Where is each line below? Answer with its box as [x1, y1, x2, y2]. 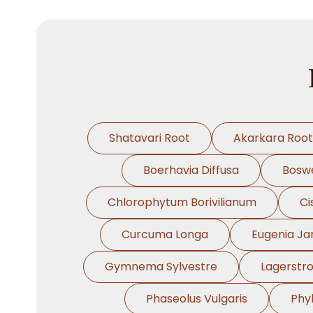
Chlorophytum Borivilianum [107, 194, 256, 210]
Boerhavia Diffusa [143, 162, 239, 178]
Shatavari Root [108, 130, 190, 146]
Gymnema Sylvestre [105, 259, 217, 275]
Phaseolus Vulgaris [145, 291, 247, 307]
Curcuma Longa [121, 226, 208, 242]
